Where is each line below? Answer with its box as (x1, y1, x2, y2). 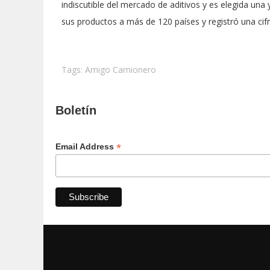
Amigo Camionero (85, 64, 156, 75)
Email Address (55, 142, 116, 151)
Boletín (55, 104, 96, 117)
